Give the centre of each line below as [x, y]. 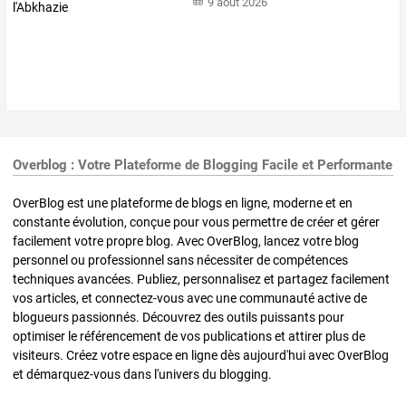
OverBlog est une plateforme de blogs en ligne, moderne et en [183, 203]
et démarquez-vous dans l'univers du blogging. [142, 375]
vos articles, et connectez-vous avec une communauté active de [190, 299]
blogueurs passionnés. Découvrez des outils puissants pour [179, 318]
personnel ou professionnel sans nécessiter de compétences [180, 261]
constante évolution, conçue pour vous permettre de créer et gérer [196, 222]
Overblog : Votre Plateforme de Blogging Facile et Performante [203, 164]
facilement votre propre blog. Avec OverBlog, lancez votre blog [186, 242]
